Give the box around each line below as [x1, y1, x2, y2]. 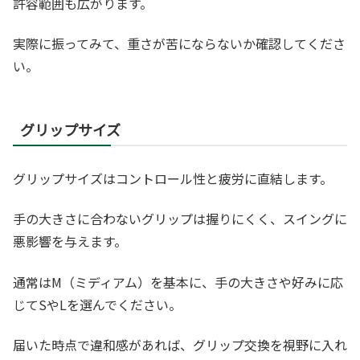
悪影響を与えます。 [13, 231, 127, 252]
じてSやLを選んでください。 [13, 294, 182, 314]
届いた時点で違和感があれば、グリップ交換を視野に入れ [13, 335, 347, 355]
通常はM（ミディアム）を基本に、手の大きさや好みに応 [13, 272, 343, 292]
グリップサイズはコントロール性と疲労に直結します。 [13, 169, 333, 189]
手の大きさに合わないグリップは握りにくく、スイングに [13, 209, 347, 229]
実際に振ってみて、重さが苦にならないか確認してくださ [13, 34, 346, 54]
